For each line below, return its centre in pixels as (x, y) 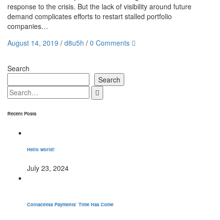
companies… (28, 26)
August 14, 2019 (33, 43)
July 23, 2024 (48, 168)
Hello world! (41, 149)
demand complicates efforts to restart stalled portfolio (90, 16)
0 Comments (110, 43)
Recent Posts (22, 113)
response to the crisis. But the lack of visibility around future (99, 6)
